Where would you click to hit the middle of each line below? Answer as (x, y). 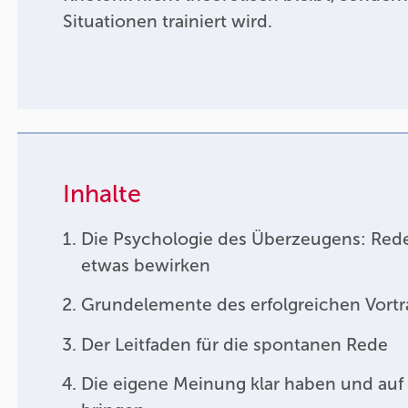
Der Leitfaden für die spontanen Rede (234, 344)
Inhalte (102, 194)
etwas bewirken (145, 265)
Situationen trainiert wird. (168, 22)
